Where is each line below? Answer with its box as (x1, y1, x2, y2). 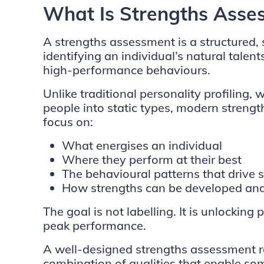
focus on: (42, 114, 93, 129)
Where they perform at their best (61, 152, 242, 167)
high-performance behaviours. (42, 62, 210, 77)
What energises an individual (61, 138, 222, 153)
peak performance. (42, 218, 146, 233)
